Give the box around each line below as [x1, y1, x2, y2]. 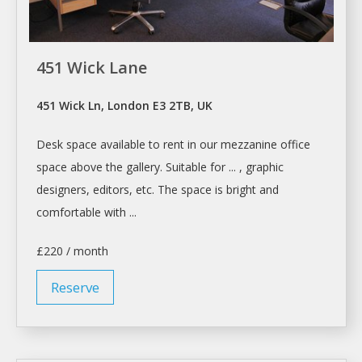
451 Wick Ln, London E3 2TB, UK [36, 98, 213, 114]
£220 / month [36, 243, 108, 259]
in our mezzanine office [184, 137, 310, 153]
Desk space [36, 137, 97, 153]
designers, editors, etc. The [36, 182, 181, 198]
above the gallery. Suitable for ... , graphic [67, 159, 284, 175]
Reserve [51, 278, 99, 297]
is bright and [212, 182, 279, 198]
